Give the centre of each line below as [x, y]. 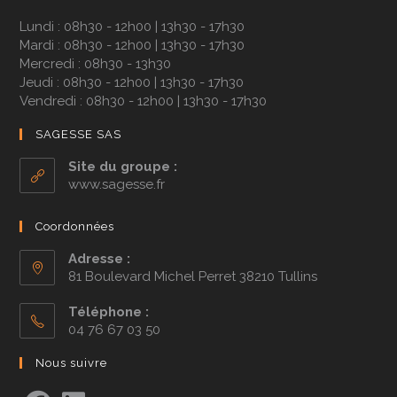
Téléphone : [109, 312]
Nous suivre [72, 363]
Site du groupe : [123, 167]
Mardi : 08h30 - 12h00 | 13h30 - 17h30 [132, 46]
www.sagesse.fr [117, 185]
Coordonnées [75, 227]
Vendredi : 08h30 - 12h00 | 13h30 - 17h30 [144, 101]
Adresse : [100, 259]
